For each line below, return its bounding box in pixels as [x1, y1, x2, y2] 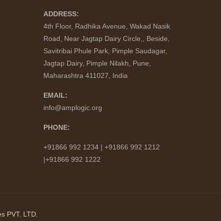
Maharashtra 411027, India [43, 72, 128, 79]
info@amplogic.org [43, 104, 102, 111]
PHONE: [43, 123, 70, 131]
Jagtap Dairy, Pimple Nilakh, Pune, [43, 59, 151, 67]
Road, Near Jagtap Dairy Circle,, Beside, [43, 35, 170, 42]
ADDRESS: [43, 10, 79, 18]
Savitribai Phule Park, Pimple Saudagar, [43, 47, 167, 55]
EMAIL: [43, 91, 68, 99]
